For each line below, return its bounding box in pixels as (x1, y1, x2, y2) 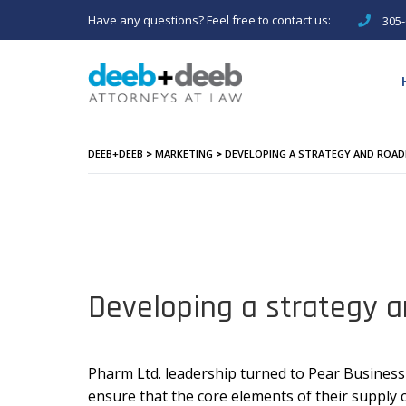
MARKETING (155, 146, 213, 160)
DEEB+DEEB (88, 146, 143, 160)
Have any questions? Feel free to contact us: (88, 11, 331, 28)
